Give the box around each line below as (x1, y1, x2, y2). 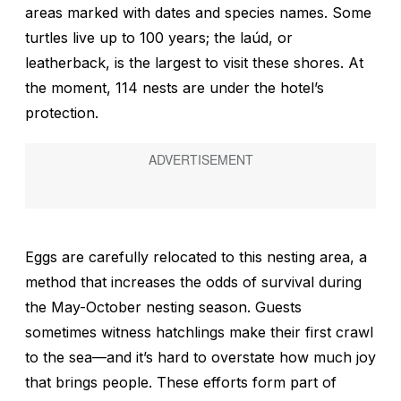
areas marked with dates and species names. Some (25, 4, 371, 22)
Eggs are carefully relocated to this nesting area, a (25, 247, 367, 266)
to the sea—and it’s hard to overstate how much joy (25, 347, 376, 366)
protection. (25, 104, 98, 123)
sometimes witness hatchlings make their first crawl (25, 322, 373, 341)
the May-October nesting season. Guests (25, 297, 302, 316)
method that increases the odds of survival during (25, 272, 362, 291)
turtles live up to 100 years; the (25, 29, 240, 47)
